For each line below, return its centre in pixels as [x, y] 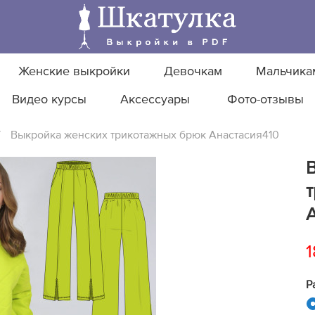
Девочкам [193, 72]
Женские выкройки [74, 72]
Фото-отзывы [265, 100]
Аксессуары [155, 100]
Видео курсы [49, 100]
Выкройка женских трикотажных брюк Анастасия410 [145, 135]
